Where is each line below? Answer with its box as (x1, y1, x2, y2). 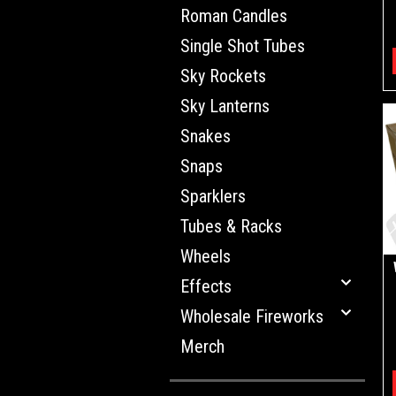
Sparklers (180, 186, 246, 207)
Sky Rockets (180, 65, 266, 87)
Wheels (180, 246, 231, 267)
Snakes (180, 126, 231, 147)
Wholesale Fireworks (180, 306, 324, 327)
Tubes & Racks (180, 216, 282, 237)
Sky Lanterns (180, 95, 270, 117)
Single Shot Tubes (180, 35, 305, 57)
